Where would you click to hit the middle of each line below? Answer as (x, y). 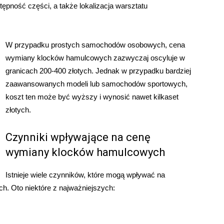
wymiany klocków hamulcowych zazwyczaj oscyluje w (95, 57)
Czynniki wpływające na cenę (78, 137)
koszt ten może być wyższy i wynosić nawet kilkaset (92, 96)
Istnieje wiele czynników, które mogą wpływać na (85, 174)
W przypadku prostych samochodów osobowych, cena (95, 44)
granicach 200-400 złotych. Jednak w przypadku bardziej (98, 70)
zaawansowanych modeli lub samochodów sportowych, (96, 83)
